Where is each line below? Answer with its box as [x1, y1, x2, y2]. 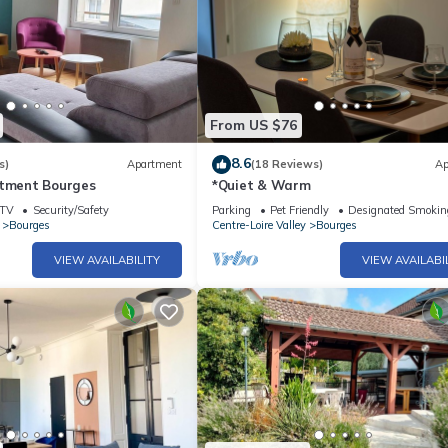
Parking [212, 202, 251, 217]
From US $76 [210, 116, 297, 135]
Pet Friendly [270, 202, 329, 217]
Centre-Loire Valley [212, 217, 306, 232]
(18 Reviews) [251, 157, 323, 172]
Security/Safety [32, 202, 109, 217]
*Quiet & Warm [212, 176, 311, 193]
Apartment [127, 157, 182, 172]
